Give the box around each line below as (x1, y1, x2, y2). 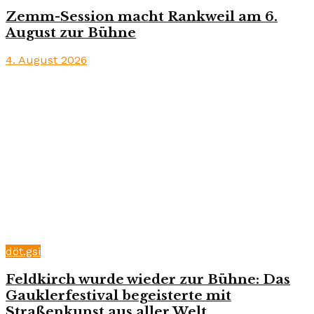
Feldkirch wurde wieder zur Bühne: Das (6, 271, 290, 288)
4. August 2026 (6, 53, 87, 67)
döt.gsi (6, 245, 41, 259)
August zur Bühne (6, 24, 136, 41)
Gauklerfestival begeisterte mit (6, 287, 231, 304)
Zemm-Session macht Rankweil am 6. (6, 8, 278, 25)
